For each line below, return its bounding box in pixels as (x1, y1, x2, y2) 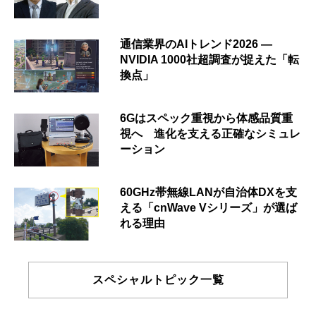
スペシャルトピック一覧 (92, 274, 224, 286)
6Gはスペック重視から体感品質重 (120, 112, 293, 125)
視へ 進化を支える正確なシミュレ (120, 128, 300, 140)
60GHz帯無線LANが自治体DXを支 (120, 186, 297, 199)
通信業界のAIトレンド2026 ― (120, 38, 272, 51)
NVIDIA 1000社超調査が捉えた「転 (120, 54, 299, 66)
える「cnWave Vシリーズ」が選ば (120, 202, 297, 214)
